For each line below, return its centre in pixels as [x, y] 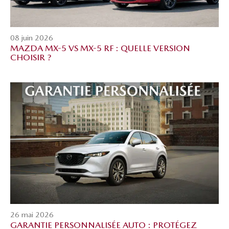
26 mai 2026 [32, 214]
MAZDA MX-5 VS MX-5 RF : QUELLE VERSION [100, 48]
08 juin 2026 [32, 38]
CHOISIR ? [31, 58]
